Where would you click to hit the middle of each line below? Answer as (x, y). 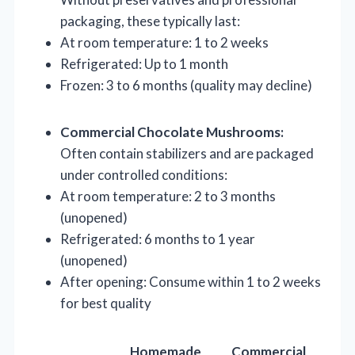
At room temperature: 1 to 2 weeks (164, 42)
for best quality (106, 303)
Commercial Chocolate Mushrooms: (172, 132)
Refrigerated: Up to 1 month (144, 63)
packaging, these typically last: (150, 21)
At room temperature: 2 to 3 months (168, 196)
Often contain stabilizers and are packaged (187, 153)
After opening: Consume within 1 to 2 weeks (191, 281)
